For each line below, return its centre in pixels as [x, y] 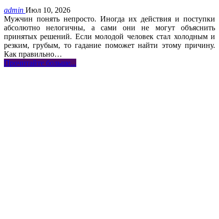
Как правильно [29, 54]
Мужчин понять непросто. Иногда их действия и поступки [109, 19]
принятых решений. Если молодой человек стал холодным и [109, 36]
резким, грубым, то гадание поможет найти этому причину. [109, 45]
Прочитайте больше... [40, 63]
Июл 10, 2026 [48, 10]
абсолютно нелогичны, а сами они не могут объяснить [109, 27]
